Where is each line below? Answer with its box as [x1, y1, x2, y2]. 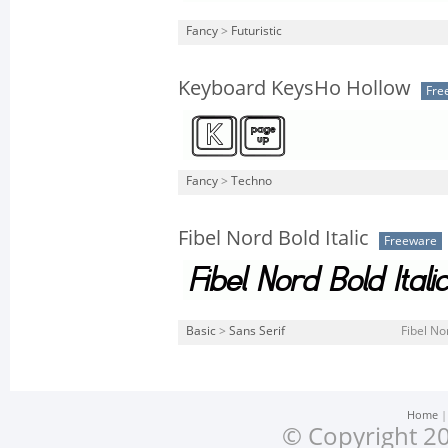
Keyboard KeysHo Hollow [178, 76, 411, 100]
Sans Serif [229, 324, 285, 338]
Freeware [384, 234, 437, 248]
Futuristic [231, 24, 282, 38]
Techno [231, 174, 272, 188]
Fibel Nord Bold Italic [178, 226, 369, 250]
